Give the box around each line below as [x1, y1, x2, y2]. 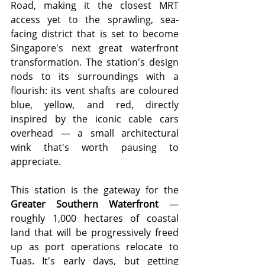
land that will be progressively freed [11, 226, 179, 240]
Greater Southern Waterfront [11, 198, 159, 211]
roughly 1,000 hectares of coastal [11, 212, 179, 225]
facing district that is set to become [11, 27, 179, 41]
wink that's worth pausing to [11, 141, 179, 154]
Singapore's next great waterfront [11, 41, 179, 55]
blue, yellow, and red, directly [11, 98, 179, 112]
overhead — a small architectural [11, 127, 179, 140]
